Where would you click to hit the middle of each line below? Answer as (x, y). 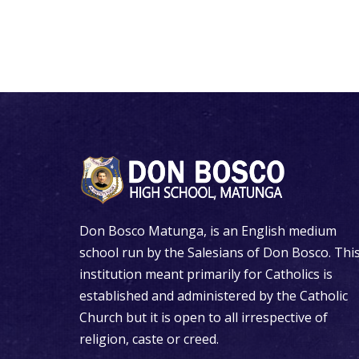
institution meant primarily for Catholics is (206, 274)
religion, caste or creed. (149, 339)
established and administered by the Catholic (214, 295)
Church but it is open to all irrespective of (204, 317)
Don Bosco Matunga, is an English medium (208, 230)
